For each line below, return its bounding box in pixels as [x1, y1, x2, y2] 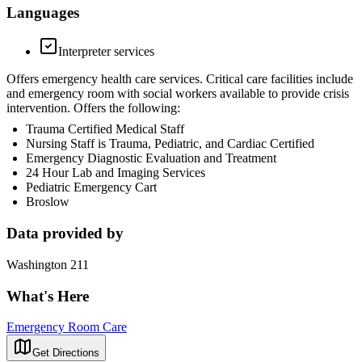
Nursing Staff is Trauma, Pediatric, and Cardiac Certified [26, 137, 314, 151]
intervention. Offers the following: [6, 101, 180, 116]
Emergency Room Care [6, 320, 127, 335]
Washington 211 [6, 257, 89, 271]
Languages [6, 3, 79, 21]
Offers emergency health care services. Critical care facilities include [6, 72, 353, 86]
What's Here [6, 287, 89, 305]
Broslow [26, 195, 69, 209]
